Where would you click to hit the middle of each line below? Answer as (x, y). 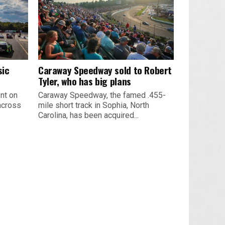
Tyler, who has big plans (85, 81)
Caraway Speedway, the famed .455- (102, 95)
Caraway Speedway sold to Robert (105, 70)
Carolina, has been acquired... (88, 115)
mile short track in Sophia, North (94, 105)
